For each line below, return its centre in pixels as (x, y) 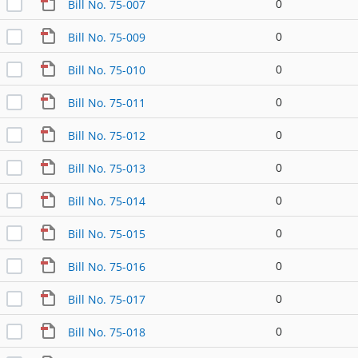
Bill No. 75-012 (106, 135)
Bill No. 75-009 (106, 37)
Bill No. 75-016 (106, 266)
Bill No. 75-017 (106, 299)
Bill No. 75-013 (106, 168)
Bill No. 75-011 (106, 102)
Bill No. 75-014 (106, 201)
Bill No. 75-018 (106, 332)
